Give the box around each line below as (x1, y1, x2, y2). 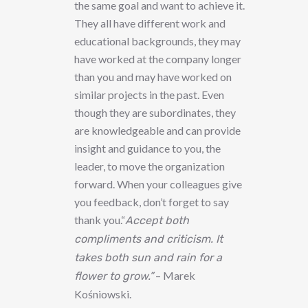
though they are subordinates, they (74, 106, 236, 120)
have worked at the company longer (74, 52, 241, 66)
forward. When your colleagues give (74, 177, 242, 191)
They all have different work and (74, 16, 225, 30)
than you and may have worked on (74, 70, 232, 84)
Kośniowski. (74, 287, 131, 301)
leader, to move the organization (74, 159, 225, 173)
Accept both (125, 214, 189, 228)
